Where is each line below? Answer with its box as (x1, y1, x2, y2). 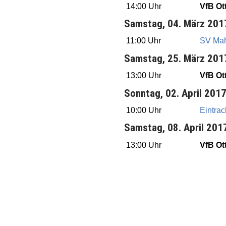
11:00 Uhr (126, 36, 161, 45)
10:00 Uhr (126, 105, 161, 115)
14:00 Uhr (126, 2, 161, 11)
